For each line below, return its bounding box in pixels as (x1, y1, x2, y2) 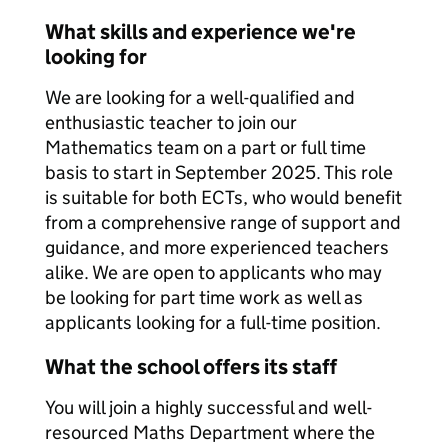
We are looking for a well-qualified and (45, 86, 355, 109)
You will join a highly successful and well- (45, 396, 372, 419)
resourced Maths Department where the (45, 421, 375, 444)
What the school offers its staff (45, 354, 337, 380)
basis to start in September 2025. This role (45, 161, 393, 184)
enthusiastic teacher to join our (45, 111, 297, 134)
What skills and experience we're (45, 19, 356, 45)
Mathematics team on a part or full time (45, 136, 366, 159)
